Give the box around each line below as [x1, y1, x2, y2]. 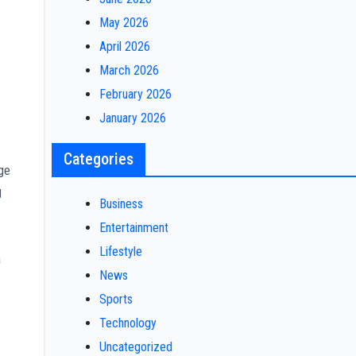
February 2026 [99, 87, 172, 102]
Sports [99, 292, 133, 307]
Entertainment [99, 220, 168, 235]
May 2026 [99, 15, 149, 30]
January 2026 [99, 110, 166, 126]
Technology [99, 315, 157, 331]
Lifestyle [99, 244, 142, 259]
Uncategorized [99, 339, 172, 354]
